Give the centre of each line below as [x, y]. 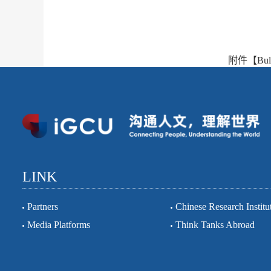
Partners [43, 207]
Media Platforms [59, 225]
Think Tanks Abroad [215, 225]
